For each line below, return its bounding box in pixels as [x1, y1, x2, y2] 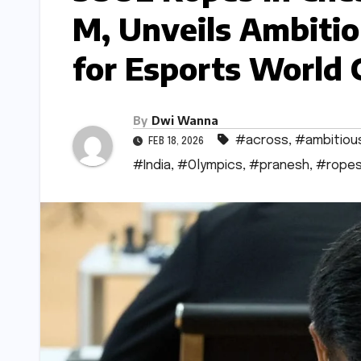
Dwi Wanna [151, 114, 218, 128]
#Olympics [177, 159, 243, 173]
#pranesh [249, 159, 309, 173]
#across [235, 134, 288, 148]
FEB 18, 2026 [146, 137, 206, 147]
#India [133, 159, 171, 173]
